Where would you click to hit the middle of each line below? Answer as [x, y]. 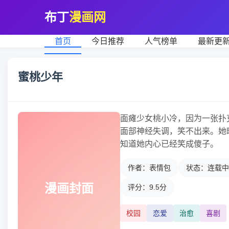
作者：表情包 [149, 168]
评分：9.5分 [147, 187]
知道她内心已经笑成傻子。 [169, 144]
